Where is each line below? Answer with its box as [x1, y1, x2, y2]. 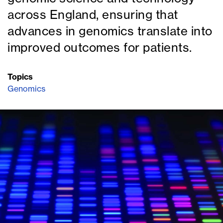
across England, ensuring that [7, 7, 178, 22]
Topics [7, 72, 33, 82]
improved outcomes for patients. [7, 40, 192, 55]
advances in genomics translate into [7, 23, 213, 39]
